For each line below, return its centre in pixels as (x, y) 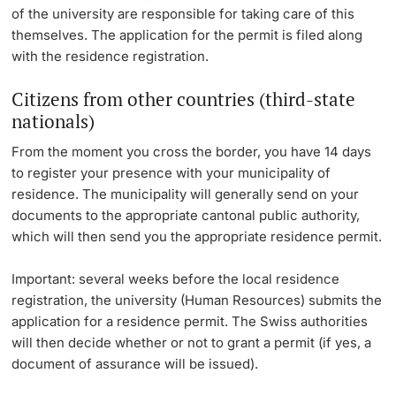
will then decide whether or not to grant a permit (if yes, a (192, 343)
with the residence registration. (110, 56)
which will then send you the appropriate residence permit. (197, 237)
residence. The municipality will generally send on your (186, 194)
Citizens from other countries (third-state (184, 99)
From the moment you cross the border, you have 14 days (192, 152)
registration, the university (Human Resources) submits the (197, 301)
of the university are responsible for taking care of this (183, 13)
